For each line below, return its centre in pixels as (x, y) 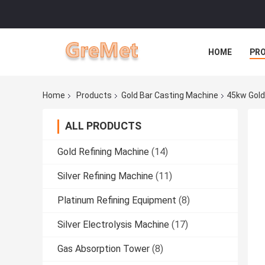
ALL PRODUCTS (103, 126)
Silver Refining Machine (105, 176)
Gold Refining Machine (103, 152)
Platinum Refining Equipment (117, 201)
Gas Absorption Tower (104, 249)
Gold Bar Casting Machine (170, 96)
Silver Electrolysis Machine (113, 225)
